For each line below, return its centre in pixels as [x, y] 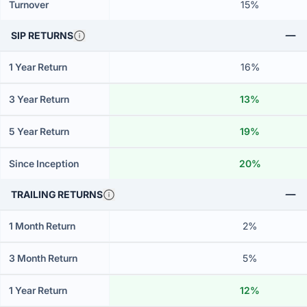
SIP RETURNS [42, 35]
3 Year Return [39, 99]
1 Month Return [42, 226]
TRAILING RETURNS [57, 194]
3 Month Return [43, 258]
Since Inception [44, 163]
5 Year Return [39, 131]
